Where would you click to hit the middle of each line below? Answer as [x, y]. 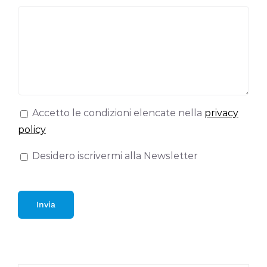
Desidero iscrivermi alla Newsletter [115, 156]
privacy [221, 113]
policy [32, 130]
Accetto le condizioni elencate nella [118, 113]
